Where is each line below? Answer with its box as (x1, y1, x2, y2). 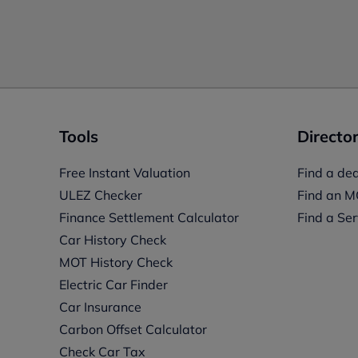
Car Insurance (58, 299, 141, 315)
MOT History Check (58, 254, 173, 270)
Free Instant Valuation (58, 165, 190, 181)
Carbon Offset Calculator (58, 321, 207, 337)
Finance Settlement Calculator (58, 209, 239, 225)
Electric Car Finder (58, 276, 168, 292)
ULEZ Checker (58, 187, 142, 203)
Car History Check (58, 232, 166, 248)
